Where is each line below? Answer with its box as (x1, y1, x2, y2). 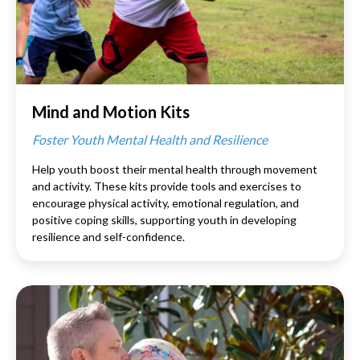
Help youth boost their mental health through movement (32, 162, 317, 176)
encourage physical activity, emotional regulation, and (32, 195, 299, 210)
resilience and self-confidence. (32, 229, 185, 243)
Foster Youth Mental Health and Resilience (32, 131, 268, 147)
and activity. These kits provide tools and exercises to (32, 178, 301, 193)
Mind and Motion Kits (32, 101, 190, 121)
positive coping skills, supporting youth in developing (32, 212, 297, 227)
